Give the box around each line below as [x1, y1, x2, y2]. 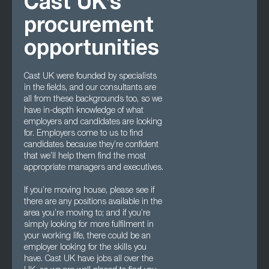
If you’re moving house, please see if [24, 187, 154, 195]
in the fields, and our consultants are [24, 84, 156, 92]
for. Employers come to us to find [24, 130, 143, 138]
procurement [24, 17, 154, 38]
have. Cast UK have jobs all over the [24, 255, 153, 264]
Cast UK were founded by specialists [24, 73, 157, 81]
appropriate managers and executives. [24, 164, 163, 172]
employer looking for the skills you [24, 244, 147, 252]
